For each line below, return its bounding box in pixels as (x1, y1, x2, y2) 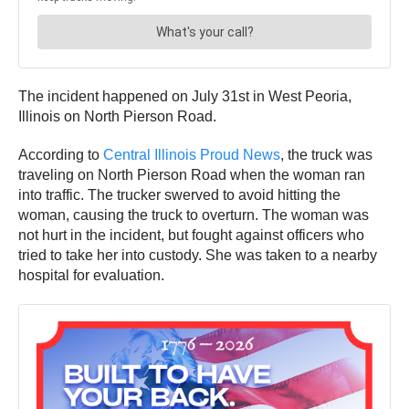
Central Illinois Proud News (103, 146, 280, 163)
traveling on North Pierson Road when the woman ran (18, 166, 365, 183)
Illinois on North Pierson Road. (18, 108, 220, 124)
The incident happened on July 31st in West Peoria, (18, 88, 351, 104)
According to (18, 146, 103, 163)
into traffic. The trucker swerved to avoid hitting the (18, 186, 341, 203)
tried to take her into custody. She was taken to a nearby (18, 246, 377, 263)
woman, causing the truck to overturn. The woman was (18, 206, 369, 223)
